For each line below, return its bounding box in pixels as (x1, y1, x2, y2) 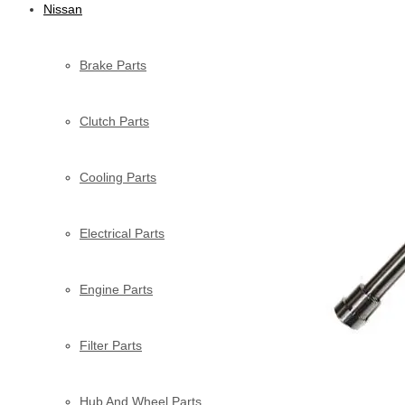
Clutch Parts (80, 113, 149, 128)
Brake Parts (80, 57, 146, 72)
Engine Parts (80, 281, 153, 297)
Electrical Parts (80, 225, 165, 240)
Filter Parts (80, 337, 142, 353)
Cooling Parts (80, 169, 156, 184)
